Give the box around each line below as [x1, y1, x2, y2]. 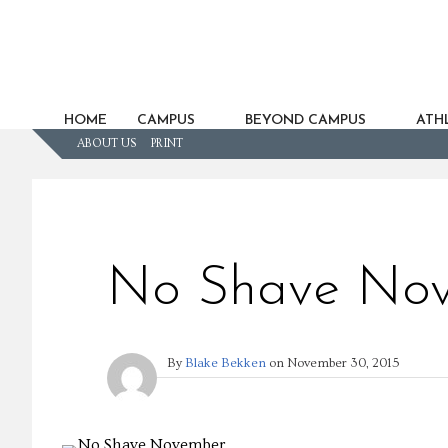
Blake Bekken [185, 356, 266, 371]
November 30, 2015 [287, 356, 400, 371]
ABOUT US [77, 137, 136, 151]
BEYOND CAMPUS [244, 113, 366, 129]
